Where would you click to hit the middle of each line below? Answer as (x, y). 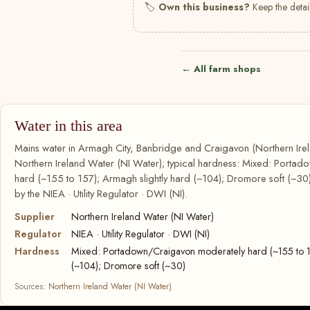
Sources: (31, 286)
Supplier (35, 217)
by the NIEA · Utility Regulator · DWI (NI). (101, 194)
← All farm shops (221, 69)
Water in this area (69, 126)
